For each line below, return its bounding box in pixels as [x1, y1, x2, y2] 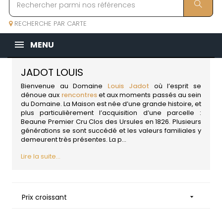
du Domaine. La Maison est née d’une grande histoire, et [21, 99, 201, 109]
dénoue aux [21, 90, 61, 100]
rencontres [61, 90, 97, 100]
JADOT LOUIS [21, 65, 83, 80]
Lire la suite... [21, 152, 60, 162]
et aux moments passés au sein [97, 90, 201, 100]
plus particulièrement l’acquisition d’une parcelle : [21, 108, 201, 118]
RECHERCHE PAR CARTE [12, 19, 87, 29]
